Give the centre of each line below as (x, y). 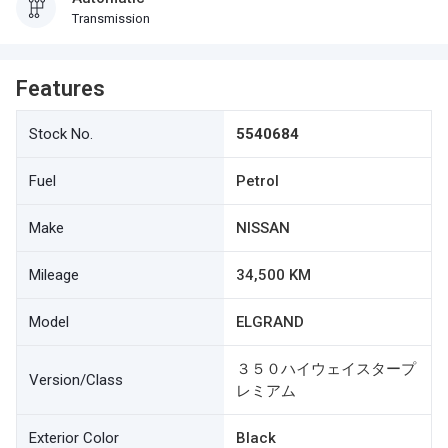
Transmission (111, 18)
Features (60, 88)
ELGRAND (270, 322)
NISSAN (263, 228)
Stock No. (61, 134)
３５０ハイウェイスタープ (326, 369)
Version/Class (76, 380)
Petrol (257, 181)
